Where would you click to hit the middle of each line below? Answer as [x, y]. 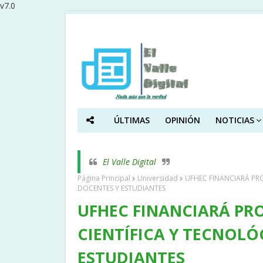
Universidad [158, 178]
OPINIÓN [182, 120]
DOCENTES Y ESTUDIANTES [122, 188]
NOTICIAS [235, 120]
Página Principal [104, 178]
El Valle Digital [129, 162]
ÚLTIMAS [131, 120]
